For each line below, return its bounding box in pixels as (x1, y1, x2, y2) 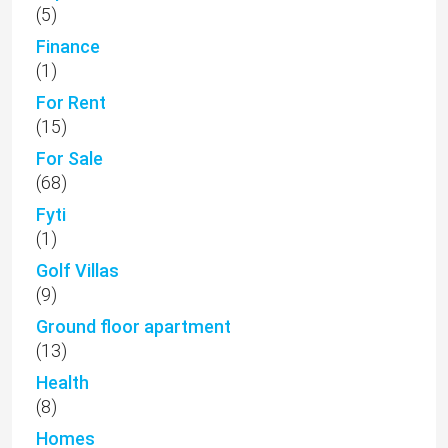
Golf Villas (36, 259, 119, 281)
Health (36, 371, 89, 393)
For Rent (36, 91, 106, 113)
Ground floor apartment (36, 315, 231, 337)
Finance (36, 35, 100, 57)
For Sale (36, 147, 103, 169)
